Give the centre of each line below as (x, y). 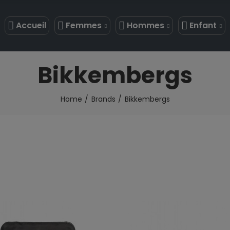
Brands (103, 99)
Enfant (203, 25)
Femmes (84, 25)
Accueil (31, 25)
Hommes (146, 25)
